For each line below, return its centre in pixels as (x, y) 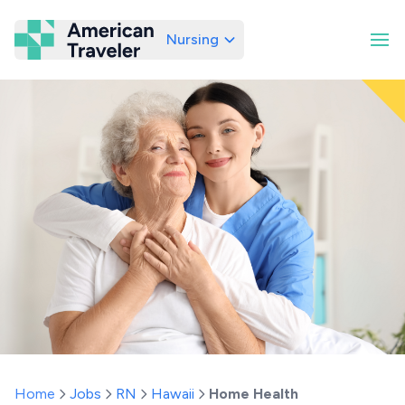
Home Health (254, 394)
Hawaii (173, 394)
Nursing (193, 39)
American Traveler (179, 47)
